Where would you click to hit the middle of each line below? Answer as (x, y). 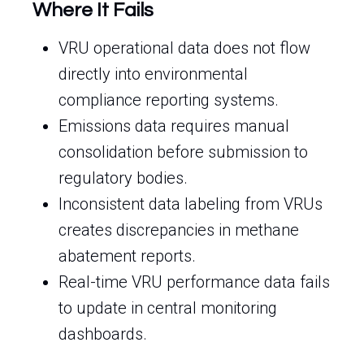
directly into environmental (153, 74)
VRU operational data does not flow (184, 48)
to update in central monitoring (168, 308)
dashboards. (103, 334)
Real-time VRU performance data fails (194, 282)
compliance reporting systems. (169, 100)
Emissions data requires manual (174, 126)
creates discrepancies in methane (179, 230)
